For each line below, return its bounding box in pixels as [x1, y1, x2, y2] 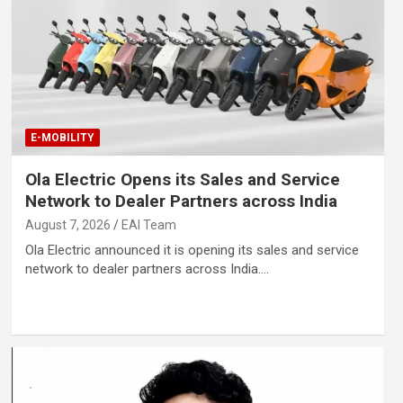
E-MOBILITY [30, 130, 94, 144]
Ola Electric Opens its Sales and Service [24, 168, 340, 190]
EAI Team [121, 217, 176, 232]
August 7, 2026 [24, 217, 111, 232]
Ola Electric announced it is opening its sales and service [24, 241, 359, 258]
